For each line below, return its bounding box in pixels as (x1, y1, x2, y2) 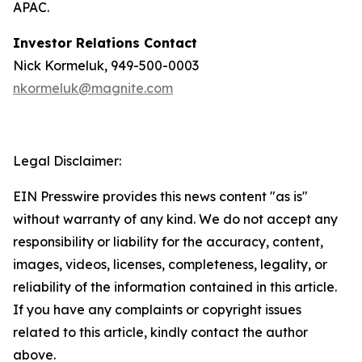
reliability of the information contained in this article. (13, 279, 337, 295)
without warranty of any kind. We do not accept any (13, 211, 338, 227)
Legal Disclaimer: (13, 153, 121, 169)
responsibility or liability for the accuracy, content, (13, 234, 323, 250)
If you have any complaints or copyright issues (13, 301, 301, 318)
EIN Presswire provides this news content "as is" (13, 188, 308, 204)
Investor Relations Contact (13, 35, 197, 51)
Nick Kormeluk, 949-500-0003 (13, 57, 199, 74)
